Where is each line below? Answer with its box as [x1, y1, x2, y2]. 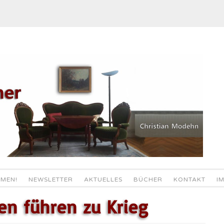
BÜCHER [133, 176, 162, 183]
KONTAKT [173, 176, 205, 183]
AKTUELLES [83, 176, 122, 183]
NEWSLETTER [28, 176, 73, 183]
